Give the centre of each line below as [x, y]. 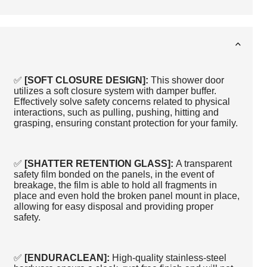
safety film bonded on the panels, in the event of [114, 174]
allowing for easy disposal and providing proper [113, 206]
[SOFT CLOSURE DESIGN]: [86, 80]
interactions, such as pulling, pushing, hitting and [116, 112]
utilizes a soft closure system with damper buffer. [115, 91]
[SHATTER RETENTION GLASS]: [99, 163]
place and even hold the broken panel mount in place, [126, 195]
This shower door [187, 80]
